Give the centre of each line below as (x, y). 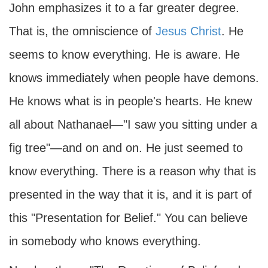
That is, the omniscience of (82, 31)
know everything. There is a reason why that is (133, 171)
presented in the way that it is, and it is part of (130, 194)
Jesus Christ (188, 31)
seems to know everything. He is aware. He (124, 54)
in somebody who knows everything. (105, 241)
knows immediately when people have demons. (134, 78)
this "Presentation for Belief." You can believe (128, 218)
